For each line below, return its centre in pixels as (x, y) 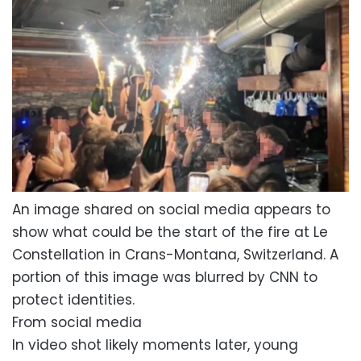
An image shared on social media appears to (171, 210)
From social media (77, 323)
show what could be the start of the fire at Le (170, 232)
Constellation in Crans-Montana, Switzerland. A (175, 255)
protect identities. (73, 300)
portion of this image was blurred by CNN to (165, 278)
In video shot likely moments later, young (155, 345)
